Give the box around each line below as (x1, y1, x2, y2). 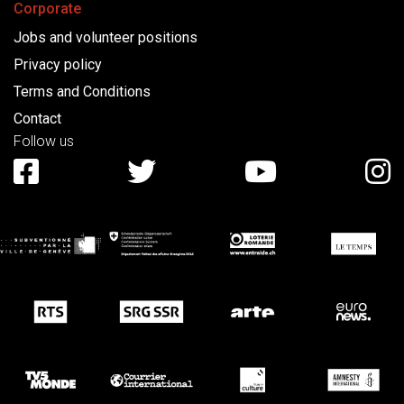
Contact (14, 110, 61, 128)
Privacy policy (14, 56, 102, 74)
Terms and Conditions (14, 83, 151, 101)
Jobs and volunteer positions (14, 29, 197, 47)
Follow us (14, 133, 74, 151)
